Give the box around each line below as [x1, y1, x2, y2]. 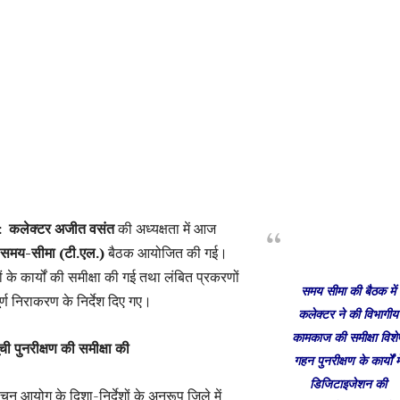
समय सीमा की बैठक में [300, 281, 396, 299]
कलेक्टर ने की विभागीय [297, 304, 398, 322]
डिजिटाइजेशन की [309, 374, 387, 392]
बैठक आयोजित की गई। [104, 242, 228, 262]
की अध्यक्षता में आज [114, 218, 216, 238]
